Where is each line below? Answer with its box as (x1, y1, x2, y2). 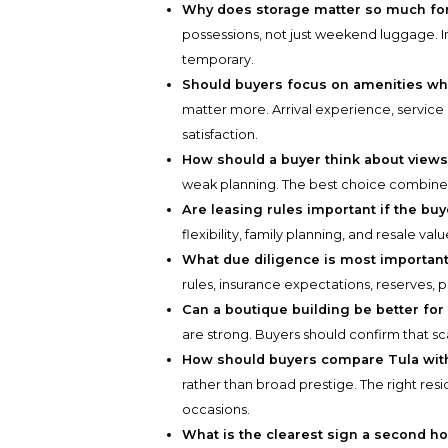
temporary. (182, 52, 255, 68)
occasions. (182, 402, 251, 418)
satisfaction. (182, 127, 259, 143)
